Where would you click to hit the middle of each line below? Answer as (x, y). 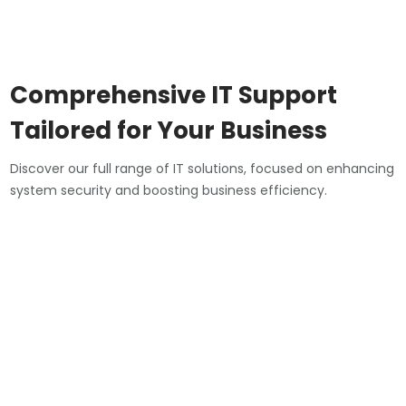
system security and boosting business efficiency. (169, 191)
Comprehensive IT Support (174, 96)
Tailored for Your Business (169, 131)
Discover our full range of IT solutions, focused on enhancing (203, 169)
